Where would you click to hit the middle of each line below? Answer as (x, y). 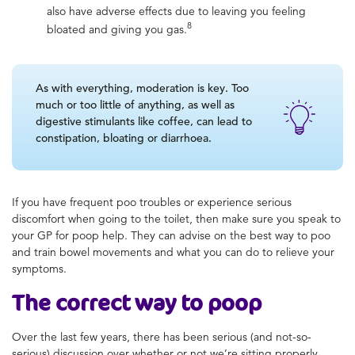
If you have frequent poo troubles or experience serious (152, 202)
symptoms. (39, 268)
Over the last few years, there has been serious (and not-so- (162, 336)
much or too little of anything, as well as (135, 104)
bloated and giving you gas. (117, 29)
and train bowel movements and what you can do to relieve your (173, 252)
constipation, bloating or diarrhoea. (124, 137)
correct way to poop (158, 302)
